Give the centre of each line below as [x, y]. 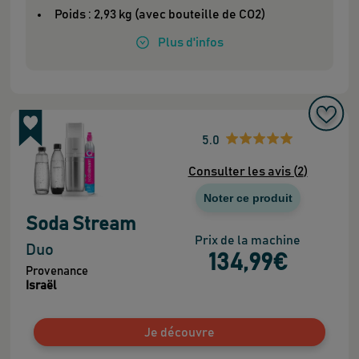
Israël [40, 286]
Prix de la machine [248, 241]
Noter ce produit [248, 198]
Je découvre [179, 332]
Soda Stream [81, 225]
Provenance [56, 272]
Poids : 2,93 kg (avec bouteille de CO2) [159, 15]
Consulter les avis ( [242, 172]
